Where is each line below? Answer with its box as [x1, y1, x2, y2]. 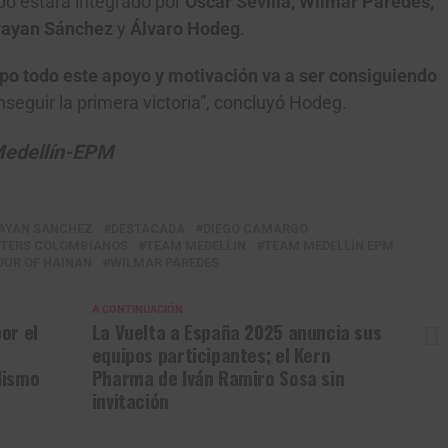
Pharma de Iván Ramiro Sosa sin [91, 363, 345, 392]
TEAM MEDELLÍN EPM [264, 238, 394, 253]
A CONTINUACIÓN [91, 303, 183, 316]
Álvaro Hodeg [126, 19, 240, 39]
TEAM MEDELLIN [146, 238, 246, 253]
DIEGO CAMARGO [203, 221, 308, 236]
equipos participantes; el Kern [91, 340, 331, 369]
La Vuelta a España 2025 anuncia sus [91, 317, 382, 346]
